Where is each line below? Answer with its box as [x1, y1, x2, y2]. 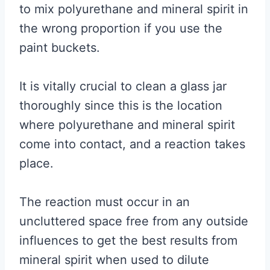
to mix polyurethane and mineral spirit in [19, 1, 248, 16]
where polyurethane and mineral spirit [19, 117, 235, 132]
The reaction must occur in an [19, 194, 190, 209]
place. [19, 155, 54, 171]
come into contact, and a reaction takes [19, 136, 245, 151]
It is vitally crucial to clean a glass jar [19, 78, 227, 93]
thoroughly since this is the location [19, 98, 222, 113]
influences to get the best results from [19, 233, 237, 248]
